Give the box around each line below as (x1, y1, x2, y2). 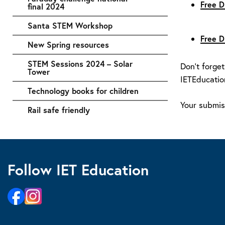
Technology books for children (28, 85, 139, 96)
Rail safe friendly (28, 104, 90, 115)
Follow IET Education (8, 159, 149, 179)
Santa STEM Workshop (28, 20, 113, 31)
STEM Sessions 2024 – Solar (28, 58, 133, 69)
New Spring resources (28, 39, 109, 50)
